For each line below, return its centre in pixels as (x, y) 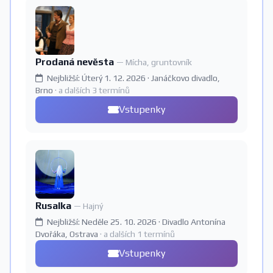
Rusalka (55, 206)
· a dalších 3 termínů (92, 90)
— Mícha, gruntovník (154, 62)
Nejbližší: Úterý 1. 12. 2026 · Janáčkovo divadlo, (133, 78)
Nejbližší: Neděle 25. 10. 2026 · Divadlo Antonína (135, 222)
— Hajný (88, 206)
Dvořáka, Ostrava (68, 234)
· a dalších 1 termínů (137, 234)
